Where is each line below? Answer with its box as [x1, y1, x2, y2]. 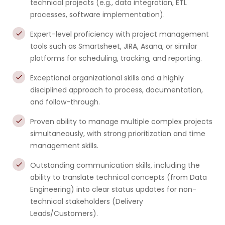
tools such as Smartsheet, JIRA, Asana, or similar [30, 41, 197, 51]
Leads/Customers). [30, 208, 98, 218]
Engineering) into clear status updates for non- [30, 184, 196, 194]
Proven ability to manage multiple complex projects [30, 117, 212, 127]
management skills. [30, 141, 98, 151]
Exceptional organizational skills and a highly [30, 73, 184, 83]
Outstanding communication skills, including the [30, 160, 200, 170]
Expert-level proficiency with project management [30, 29, 209, 39]
